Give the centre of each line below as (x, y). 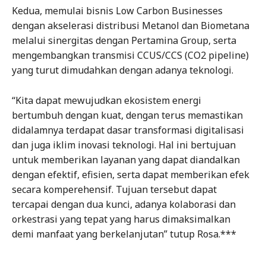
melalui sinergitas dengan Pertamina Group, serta (124, 41)
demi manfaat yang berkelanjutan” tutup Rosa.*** (124, 234)
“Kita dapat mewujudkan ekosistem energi (107, 101)
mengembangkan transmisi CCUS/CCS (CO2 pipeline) (130, 56)
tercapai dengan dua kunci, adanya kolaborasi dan (124, 205)
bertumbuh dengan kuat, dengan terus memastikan (127, 115)
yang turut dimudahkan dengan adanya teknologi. (123, 70)
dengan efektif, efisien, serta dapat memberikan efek (131, 175)
